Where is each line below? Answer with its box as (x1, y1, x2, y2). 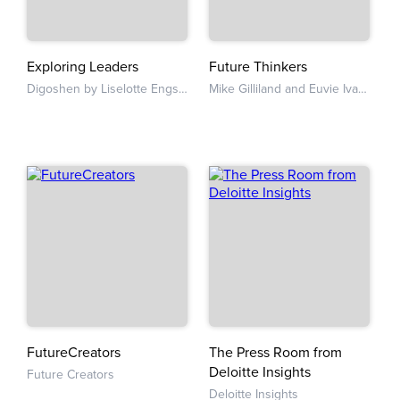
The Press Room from (209, 344, 342, 362)
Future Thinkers (209, 58, 307, 76)
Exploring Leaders (27, 58, 138, 76)
